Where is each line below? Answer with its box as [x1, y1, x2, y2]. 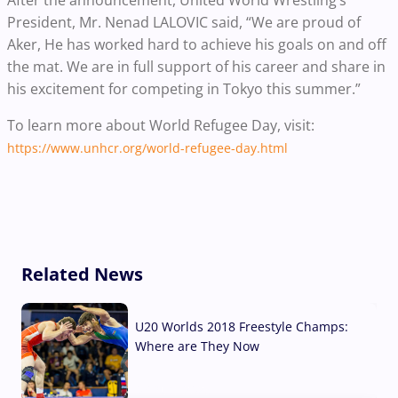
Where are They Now [135, 338, 259, 354]
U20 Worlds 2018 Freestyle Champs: [135, 318, 348, 335]
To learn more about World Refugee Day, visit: [7, 115, 314, 135]
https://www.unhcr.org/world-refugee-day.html [7, 139, 288, 156]
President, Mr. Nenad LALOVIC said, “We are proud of [7, 12, 361, 32]
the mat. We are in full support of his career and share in [7, 57, 386, 76]
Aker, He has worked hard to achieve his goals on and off [7, 35, 386, 54]
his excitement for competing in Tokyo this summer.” [7, 79, 361, 99]
